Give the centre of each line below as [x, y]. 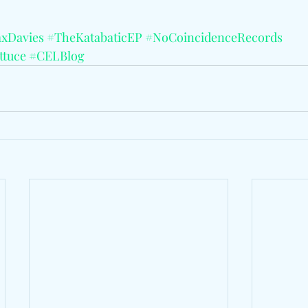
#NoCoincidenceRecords [214, 37]
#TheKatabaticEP [95, 37]
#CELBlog [57, 55]
